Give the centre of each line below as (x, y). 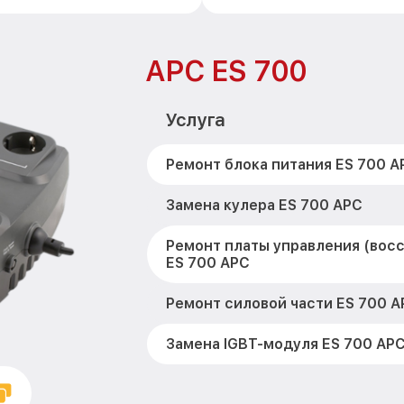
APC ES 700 (225, 71)
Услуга (194, 120)
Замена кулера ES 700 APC (264, 205)
